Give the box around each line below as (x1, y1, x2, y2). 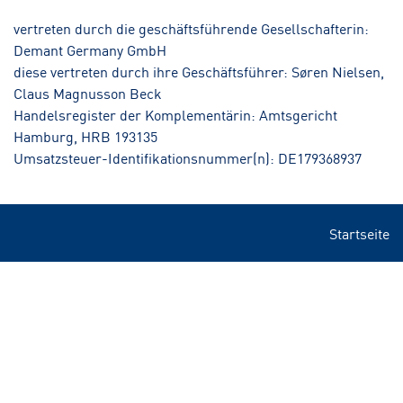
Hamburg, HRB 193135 (13, 125, 157, 147)
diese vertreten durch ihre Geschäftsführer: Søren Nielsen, (13, 60, 384, 82)
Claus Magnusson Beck (13, 82, 162, 103)
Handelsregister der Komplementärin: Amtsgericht (13, 103, 337, 125)
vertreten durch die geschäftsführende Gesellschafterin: (13, 17, 369, 39)
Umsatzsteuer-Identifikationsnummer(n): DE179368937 (13, 147, 362, 168)
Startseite (329, 222, 390, 244)
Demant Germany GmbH (13, 39, 166, 60)
